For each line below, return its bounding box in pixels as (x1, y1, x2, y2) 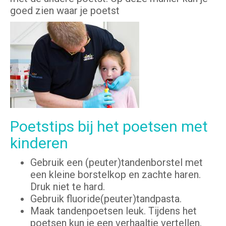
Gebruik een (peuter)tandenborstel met (30, 156, 203, 169)
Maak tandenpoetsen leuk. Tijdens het (30, 205, 197, 217)
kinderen (10, 134, 68, 152)
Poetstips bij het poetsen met (10, 118, 208, 136)
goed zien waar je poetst (10, 5, 120, 17)
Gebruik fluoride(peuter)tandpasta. (30, 193, 184, 205)
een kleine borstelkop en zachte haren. (30, 168, 201, 181)
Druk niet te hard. (30, 181, 107, 193)
